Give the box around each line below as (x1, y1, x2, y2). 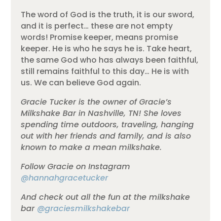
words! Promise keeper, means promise (21, 32, 179, 43)
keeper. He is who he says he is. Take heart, (21, 43, 192, 55)
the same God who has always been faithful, (21, 54, 199, 66)
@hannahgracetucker (21, 172, 109, 184)
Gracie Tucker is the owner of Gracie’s (21, 96, 172, 108)
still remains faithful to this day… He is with (21, 66, 189, 77)
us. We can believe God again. (21, 77, 142, 89)
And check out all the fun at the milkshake (21, 191, 190, 203)
